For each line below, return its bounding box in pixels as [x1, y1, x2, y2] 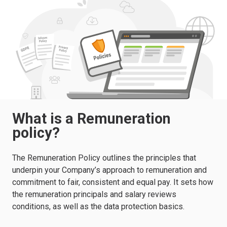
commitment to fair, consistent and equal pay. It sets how [12, 177, 213, 187]
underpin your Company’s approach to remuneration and [12, 165, 207, 175]
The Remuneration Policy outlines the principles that [12, 153, 196, 163]
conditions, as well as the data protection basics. [12, 201, 184, 211]
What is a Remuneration [12, 109, 171, 127]
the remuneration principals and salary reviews [12, 189, 176, 199]
